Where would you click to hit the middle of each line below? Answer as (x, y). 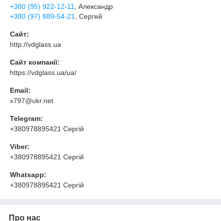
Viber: (20, 146)
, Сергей (89, 16)
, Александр (94, 6)
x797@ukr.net (32, 100)
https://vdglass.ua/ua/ (43, 72)
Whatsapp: (28, 174)
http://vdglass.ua (36, 44)
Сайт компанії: (35, 62)
